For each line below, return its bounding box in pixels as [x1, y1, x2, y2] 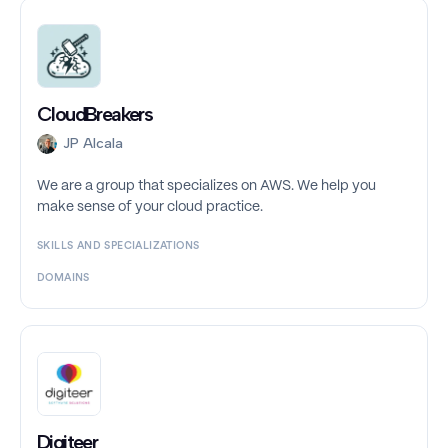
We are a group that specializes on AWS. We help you [37, 179, 376, 194]
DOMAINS [37, 273, 90, 284]
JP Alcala [63, 135, 123, 153]
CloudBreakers [37, 102, 153, 127]
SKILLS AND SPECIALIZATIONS [37, 241, 200, 252]
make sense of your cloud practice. [37, 200, 263, 215]
